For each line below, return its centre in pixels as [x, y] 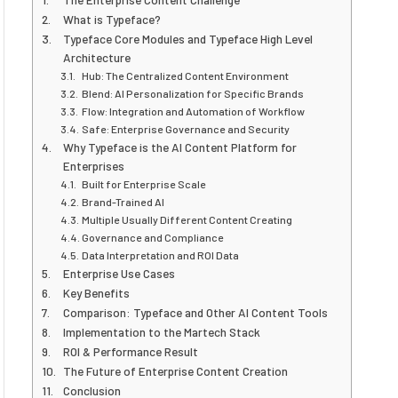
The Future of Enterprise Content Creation [176, 371]
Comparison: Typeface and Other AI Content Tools [196, 312]
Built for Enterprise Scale [144, 184]
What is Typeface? [112, 19]
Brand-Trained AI [123, 202]
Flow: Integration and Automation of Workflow [194, 111]
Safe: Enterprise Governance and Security [186, 129]
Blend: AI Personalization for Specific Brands [193, 93]
